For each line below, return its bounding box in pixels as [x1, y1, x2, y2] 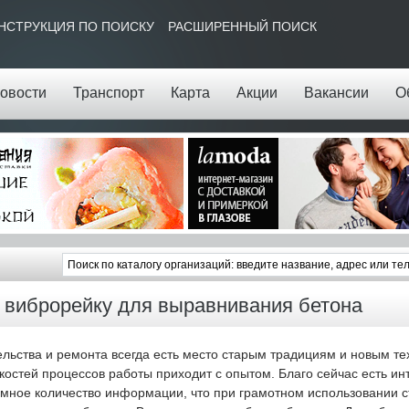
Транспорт [72, 85, 144, 100]
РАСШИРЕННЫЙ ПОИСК [167, 19, 317, 34]
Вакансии [303, 85, 369, 100]
